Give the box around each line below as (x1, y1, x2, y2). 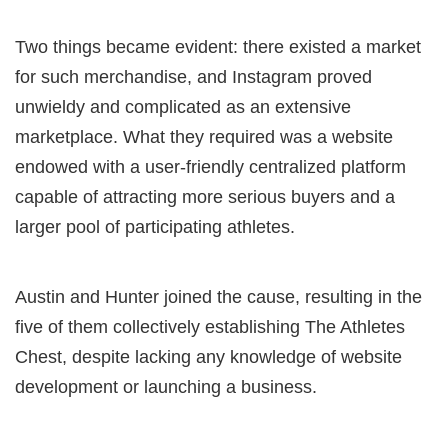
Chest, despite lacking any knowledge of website (15, 347, 402, 368)
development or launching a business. (15, 377, 317, 398)
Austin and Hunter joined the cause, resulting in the (15, 287, 422, 308)
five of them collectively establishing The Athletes (15, 317, 405, 338)
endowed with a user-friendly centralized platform (15, 157, 406, 178)
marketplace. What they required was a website (15, 127, 393, 148)
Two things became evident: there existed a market (15, 37, 421, 58)
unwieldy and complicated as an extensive (15, 97, 351, 118)
